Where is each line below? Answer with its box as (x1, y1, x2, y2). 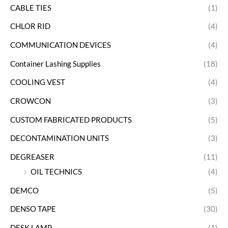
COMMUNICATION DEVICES (10, 41, 111, 50)
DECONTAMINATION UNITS (10, 134, 109, 143)
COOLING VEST (10, 78, 65, 87)
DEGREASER (10, 152, 54, 161)
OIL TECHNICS (31, 167, 82, 176)
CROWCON (10, 97, 51, 106)
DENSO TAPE (10, 205, 56, 214)
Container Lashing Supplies (10, 59, 101, 68)
